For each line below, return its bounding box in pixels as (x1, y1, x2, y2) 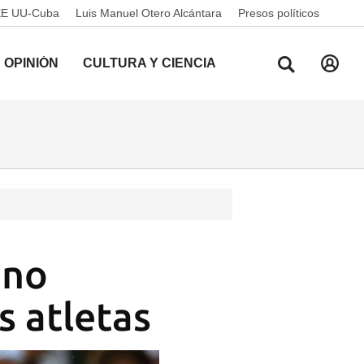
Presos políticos (238, 6, 319, 19)
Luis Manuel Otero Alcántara (76, 6, 222, 19)
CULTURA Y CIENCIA (83, 56, 216, 70)
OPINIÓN (4, 56, 58, 70)
